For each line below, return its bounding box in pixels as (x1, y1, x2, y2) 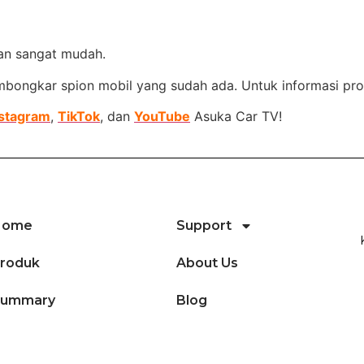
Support (176, 217, 232, 233)
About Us (176, 254, 238, 271)
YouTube (134, 108, 190, 125)
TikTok (58, 108, 100, 125)
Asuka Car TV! (190, 108, 282, 125)
